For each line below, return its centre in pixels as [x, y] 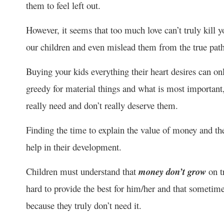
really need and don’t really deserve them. [102, 105]
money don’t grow [172, 171]
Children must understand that [82, 171]
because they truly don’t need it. [84, 205]
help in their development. [74, 146]
